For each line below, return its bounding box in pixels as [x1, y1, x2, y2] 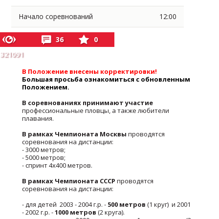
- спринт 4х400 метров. [22, 161, 93, 170]
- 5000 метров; [22, 153, 66, 162]
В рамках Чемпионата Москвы [22, 130, 127, 138]
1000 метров [55, 208, 97, 217]
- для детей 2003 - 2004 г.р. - [22, 200, 108, 209]
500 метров [108, 200, 148, 209]
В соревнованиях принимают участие [22, 98, 153, 107]
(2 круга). [96, 208, 125, 217]
